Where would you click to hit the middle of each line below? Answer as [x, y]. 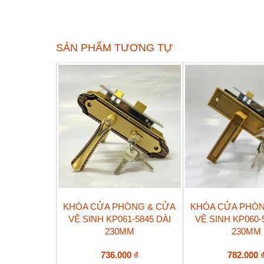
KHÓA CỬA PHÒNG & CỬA [120, 207]
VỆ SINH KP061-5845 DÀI [119, 219]
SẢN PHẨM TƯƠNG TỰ [114, 47]
